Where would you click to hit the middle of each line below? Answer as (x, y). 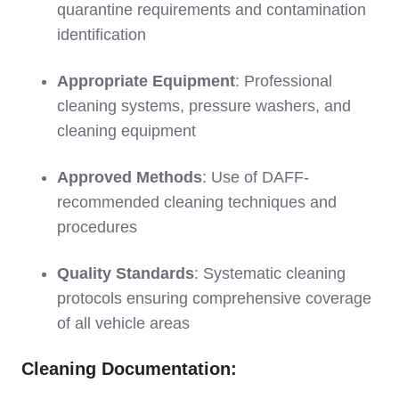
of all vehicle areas (123, 323)
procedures (97, 227)
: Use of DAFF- (256, 177)
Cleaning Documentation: (129, 368)
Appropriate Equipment (146, 81)
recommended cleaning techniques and (197, 202)
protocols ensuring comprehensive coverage (214, 298)
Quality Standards (126, 273)
